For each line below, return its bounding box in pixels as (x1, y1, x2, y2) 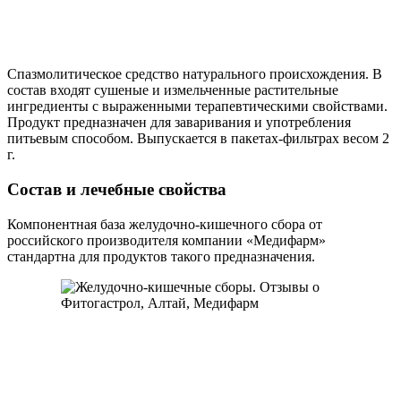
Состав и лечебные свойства (7, 179, 226, 199)
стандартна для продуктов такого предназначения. (7, 248, 315, 264)
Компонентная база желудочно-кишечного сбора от (7, 216, 322, 232)
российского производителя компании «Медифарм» (7, 232, 326, 248)
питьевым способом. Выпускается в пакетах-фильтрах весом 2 (7, 131, 389, 147)
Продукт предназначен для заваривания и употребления (7, 115, 351, 131)
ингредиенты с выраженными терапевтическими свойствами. (7, 98, 388, 115)
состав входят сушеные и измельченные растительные (7, 82, 338, 98)
